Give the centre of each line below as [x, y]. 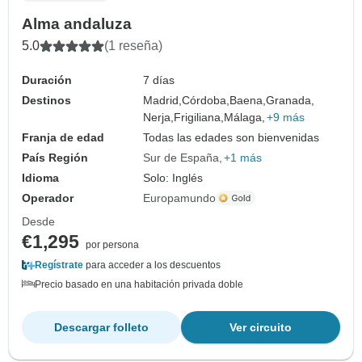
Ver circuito [261, 327]
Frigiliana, [199, 117]
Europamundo [180, 198]
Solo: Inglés [173, 177]
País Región [55, 157]
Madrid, [163, 100]
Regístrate [59, 265]
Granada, [290, 100]
